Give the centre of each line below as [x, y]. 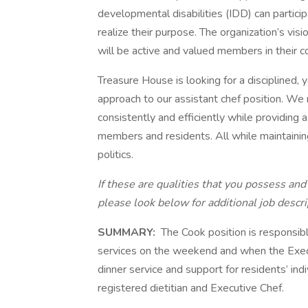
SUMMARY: [128, 232]
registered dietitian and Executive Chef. [191, 288]
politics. [115, 155]
